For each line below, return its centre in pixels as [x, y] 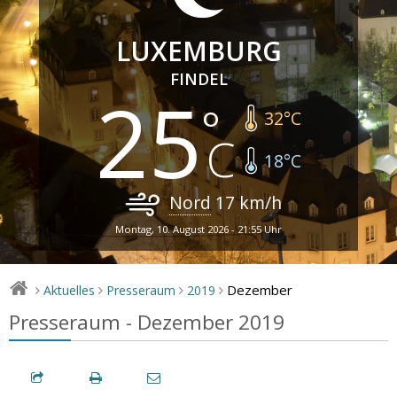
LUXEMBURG [198, 51]
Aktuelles [70, 290]
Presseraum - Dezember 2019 [147, 322]
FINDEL [198, 78]
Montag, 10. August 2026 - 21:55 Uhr [198, 229]
